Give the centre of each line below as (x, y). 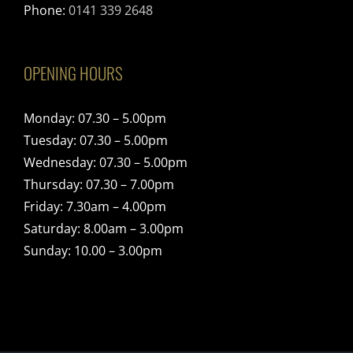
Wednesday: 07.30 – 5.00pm (106, 162)
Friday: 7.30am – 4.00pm (95, 206)
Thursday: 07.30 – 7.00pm (99, 184)
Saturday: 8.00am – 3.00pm (104, 228)
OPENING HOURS (73, 72)
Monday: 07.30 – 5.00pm (95, 118)
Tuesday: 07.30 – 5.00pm (96, 140)
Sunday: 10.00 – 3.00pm (93, 250)
